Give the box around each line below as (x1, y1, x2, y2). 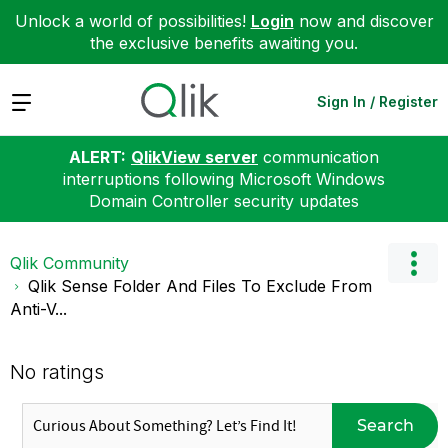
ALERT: (69, 146, 126, 167)
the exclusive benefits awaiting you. (90, 33, 358, 53)
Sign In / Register (317, 92, 438, 110)
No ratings (10, 359, 104, 384)
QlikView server (131, 146, 258, 167)
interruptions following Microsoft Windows (63, 168, 385, 189)
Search (356, 416, 414, 435)
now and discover (293, 11, 434, 31)
